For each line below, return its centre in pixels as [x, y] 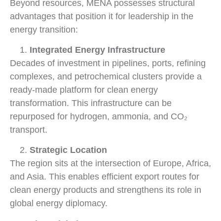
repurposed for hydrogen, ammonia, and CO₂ [99, 116]
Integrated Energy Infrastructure [97, 50]
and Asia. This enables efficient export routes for [105, 177]
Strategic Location [68, 150]
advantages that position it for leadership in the [102, 16]
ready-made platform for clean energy [84, 90]
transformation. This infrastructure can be [91, 103]
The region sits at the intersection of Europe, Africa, [110, 164]
